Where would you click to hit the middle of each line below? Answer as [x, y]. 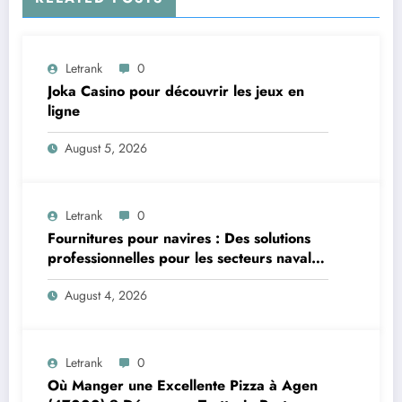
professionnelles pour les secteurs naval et [188, 258]
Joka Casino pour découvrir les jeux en [176, 92]
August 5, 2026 [106, 149]
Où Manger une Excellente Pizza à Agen [183, 386]
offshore [75, 278]
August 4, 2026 [106, 296]
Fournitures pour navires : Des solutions [179, 239]
